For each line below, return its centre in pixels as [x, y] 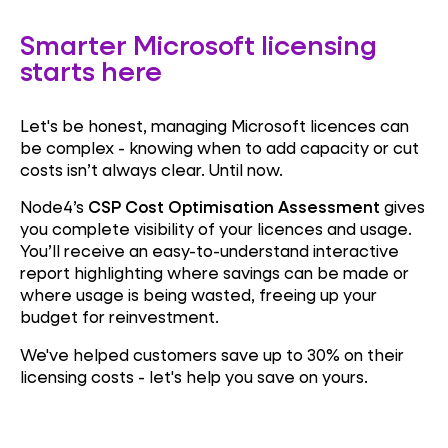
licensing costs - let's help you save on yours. [194, 377]
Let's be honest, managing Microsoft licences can [214, 125]
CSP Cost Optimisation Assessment [234, 207]
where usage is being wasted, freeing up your [198, 295]
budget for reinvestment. [119, 317]
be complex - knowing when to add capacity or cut [219, 147]
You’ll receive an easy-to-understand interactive [209, 251]
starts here [91, 70]
